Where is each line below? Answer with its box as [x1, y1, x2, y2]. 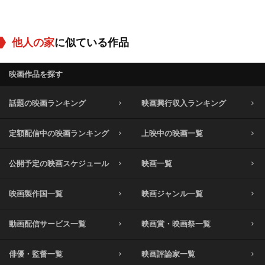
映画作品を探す [9, 69, 63, 79]
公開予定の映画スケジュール [9, 159, 109, 168]
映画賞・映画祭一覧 [141, 219, 211, 228]
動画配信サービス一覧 [9, 219, 86, 228]
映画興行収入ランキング [141, 98, 226, 108]
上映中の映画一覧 [141, 128, 203, 138]
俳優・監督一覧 [9, 249, 63, 258]
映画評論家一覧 [141, 249, 195, 258]
